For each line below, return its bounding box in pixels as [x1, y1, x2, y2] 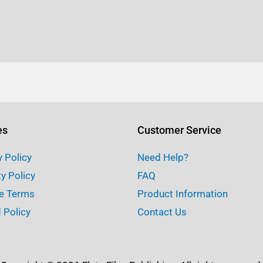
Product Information [137, 188, 228, 200]
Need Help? [137, 151, 188, 164]
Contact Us [137, 206, 187, 218]
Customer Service [137, 124, 221, 137]
